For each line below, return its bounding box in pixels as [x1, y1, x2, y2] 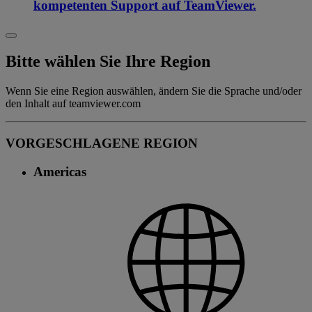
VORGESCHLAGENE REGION [6, 135, 198, 150]
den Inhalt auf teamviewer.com [6, 97, 141, 110]
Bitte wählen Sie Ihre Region [6, 52, 210, 71]
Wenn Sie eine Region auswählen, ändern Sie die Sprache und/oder [6, 85, 302, 97]
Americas [33, 164, 86, 179]
